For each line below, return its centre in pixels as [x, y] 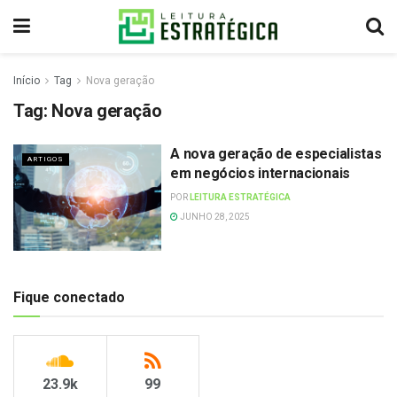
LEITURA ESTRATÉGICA [241, 197]
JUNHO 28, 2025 [214, 217]
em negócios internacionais [260, 173]
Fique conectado [69, 297]
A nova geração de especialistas [276, 154]
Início [27, 81]
